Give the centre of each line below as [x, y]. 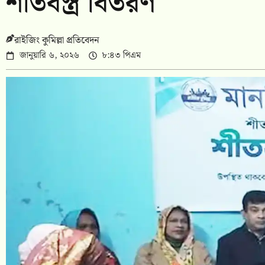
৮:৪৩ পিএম [121, 56]
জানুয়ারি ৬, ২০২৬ [49, 56]
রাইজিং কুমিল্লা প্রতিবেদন [57, 41]
